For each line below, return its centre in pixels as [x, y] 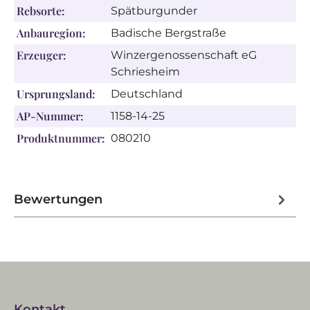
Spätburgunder [154, 11]
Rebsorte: [41, 11]
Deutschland [147, 94]
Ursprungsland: [56, 94]
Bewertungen [58, 199]
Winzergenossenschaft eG [184, 55]
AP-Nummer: [50, 116]
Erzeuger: [42, 55]
